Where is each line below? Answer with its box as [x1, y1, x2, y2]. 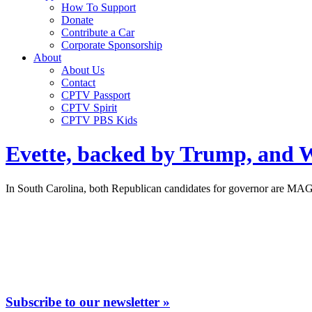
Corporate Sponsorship [61, 39, 162, 51]
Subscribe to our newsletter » [6, 294, 170, 309]
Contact [61, 77, 95, 88]
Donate [61, 14, 93, 26]
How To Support [61, 1, 136, 13]
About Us [61, 64, 104, 76]
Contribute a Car [61, 26, 134, 38]
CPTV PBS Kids [61, 114, 137, 126]
